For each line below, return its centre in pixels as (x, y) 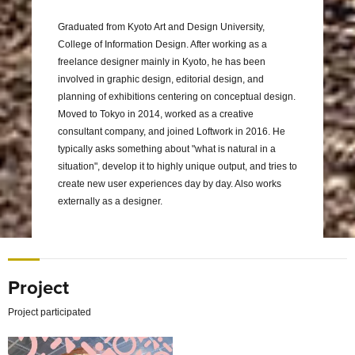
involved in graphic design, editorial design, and (160, 80)
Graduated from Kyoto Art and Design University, (161, 27)
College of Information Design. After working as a (162, 45)
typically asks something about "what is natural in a (166, 149)
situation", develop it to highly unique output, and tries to (177, 167)
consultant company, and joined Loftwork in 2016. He (171, 132)
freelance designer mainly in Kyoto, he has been (161, 62)
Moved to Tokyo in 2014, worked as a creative (155, 115)
